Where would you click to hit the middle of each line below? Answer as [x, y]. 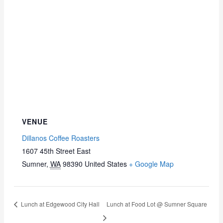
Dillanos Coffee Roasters [60, 138]
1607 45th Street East [56, 151]
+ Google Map [151, 164]
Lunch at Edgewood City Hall [60, 204]
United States [106, 164]
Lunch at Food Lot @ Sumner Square [157, 204]
